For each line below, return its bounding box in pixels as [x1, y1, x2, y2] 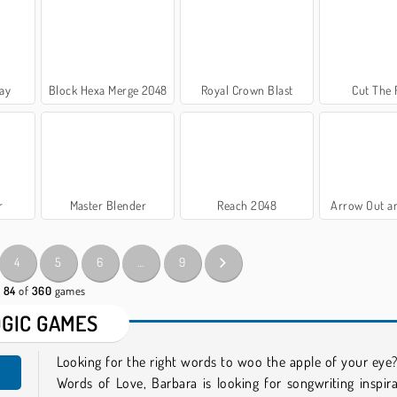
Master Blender [69, 197, 147, 213]
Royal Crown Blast [200, 82, 293, 97]
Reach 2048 [217, 197, 277, 213]
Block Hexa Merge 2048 [48, 82, 167, 97]
